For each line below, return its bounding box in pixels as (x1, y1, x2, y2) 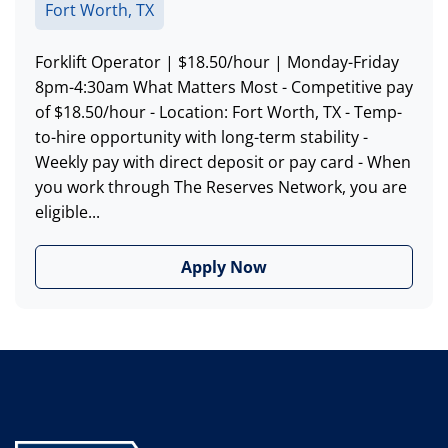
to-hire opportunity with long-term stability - (35, 126, 368, 149)
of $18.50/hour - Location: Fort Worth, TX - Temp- (35, 101, 402, 124)
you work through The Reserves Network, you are (35, 176, 407, 199)
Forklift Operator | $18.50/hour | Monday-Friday (35, 51, 399, 74)
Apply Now (181, 256, 267, 279)
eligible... (35, 201, 100, 224)
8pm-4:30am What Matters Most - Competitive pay (35, 76, 413, 99)
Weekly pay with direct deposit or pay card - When (35, 151, 411, 174)
